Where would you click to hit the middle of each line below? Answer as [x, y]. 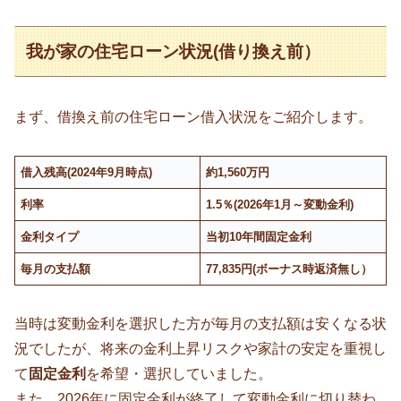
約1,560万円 [238, 173]
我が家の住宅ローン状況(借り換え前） [174, 51]
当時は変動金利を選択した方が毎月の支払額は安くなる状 [200, 324]
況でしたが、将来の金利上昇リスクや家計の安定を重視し [200, 349]
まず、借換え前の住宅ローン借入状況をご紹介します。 [193, 117]
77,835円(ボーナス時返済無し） [290, 269]
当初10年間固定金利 [259, 237]
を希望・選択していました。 [179, 374]
